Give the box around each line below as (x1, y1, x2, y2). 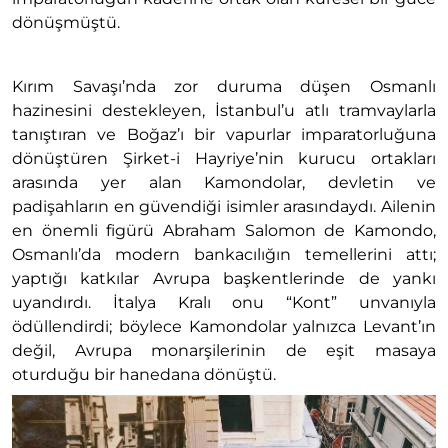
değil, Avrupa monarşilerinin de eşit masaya (12, 341, 436, 361)
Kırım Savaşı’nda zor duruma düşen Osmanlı (12, 77, 436, 97)
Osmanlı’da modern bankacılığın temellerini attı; (12, 245, 436, 265)
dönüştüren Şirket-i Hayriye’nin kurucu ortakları (12, 149, 436, 169)
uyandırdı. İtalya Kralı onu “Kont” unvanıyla (12, 293, 436, 313)
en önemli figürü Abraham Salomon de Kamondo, (12, 221, 436, 241)
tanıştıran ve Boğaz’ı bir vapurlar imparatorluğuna (12, 125, 436, 145)
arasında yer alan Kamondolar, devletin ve (12, 173, 436, 193)
